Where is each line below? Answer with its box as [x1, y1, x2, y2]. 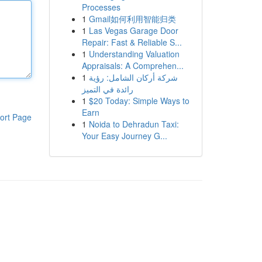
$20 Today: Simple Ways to [88, 95, 189, 106]
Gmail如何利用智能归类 [88, 13, 176, 25]
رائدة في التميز [81, 83, 133, 95]
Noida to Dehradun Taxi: [88, 118, 179, 130]
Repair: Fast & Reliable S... [81, 36, 182, 48]
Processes [81, 1, 120, 13]
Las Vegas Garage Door [88, 25, 178, 36]
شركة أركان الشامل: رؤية [88, 71, 178, 83]
